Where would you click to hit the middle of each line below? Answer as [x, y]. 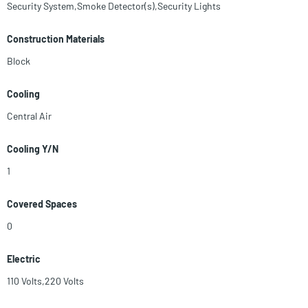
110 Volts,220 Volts [45, 281]
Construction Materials [56, 39]
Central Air [29, 116]
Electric [24, 259]
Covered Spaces [42, 204]
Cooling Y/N [33, 149]
